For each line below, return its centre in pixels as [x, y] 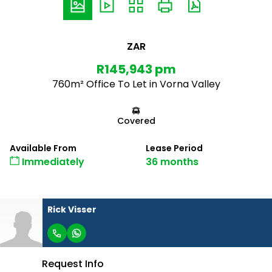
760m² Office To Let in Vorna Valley [136, 84]
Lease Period [174, 148]
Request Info [73, 264]
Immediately [52, 162]
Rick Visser [72, 209]
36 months [172, 162]
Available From [43, 148]
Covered [136, 121]
